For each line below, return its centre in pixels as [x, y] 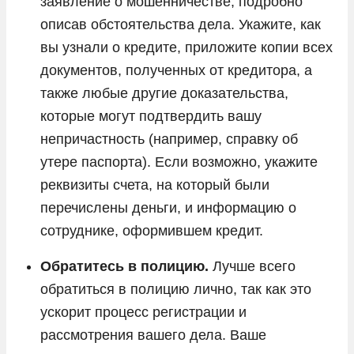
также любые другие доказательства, [164, 93]
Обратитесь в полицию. [124, 266]
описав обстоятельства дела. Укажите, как [181, 24]
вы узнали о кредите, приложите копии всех [186, 47]
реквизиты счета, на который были [155, 185]
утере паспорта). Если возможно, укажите [179, 162]
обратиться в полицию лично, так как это [176, 289]
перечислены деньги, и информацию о [168, 207]
